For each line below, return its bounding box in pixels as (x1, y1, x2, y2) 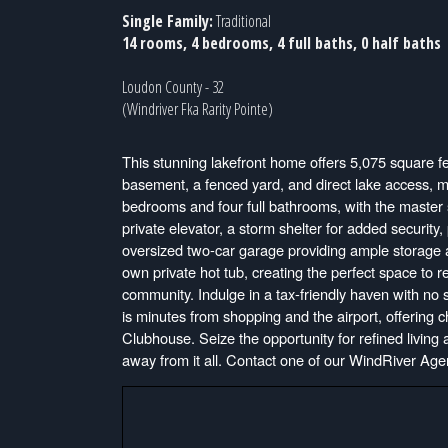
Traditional (213, 10, 271, 33)
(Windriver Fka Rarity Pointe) (122, 98, 273, 121)
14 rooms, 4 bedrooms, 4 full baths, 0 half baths (122, 32, 441, 55)
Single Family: (122, 10, 213, 33)
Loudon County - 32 (122, 76, 224, 99)
